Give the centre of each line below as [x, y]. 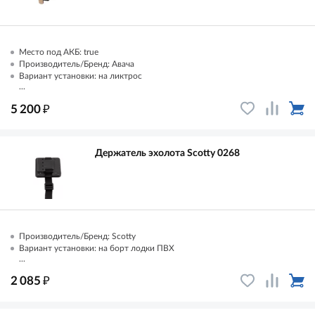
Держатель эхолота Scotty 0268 [167, 154]
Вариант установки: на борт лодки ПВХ [97, 248]
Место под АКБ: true [59, 52]
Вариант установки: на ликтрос [81, 76]
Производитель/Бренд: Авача [77, 64]
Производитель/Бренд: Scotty [77, 236]
